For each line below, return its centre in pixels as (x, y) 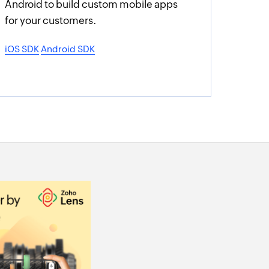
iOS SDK (22, 49)
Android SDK (68, 49)
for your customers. (51, 20)
